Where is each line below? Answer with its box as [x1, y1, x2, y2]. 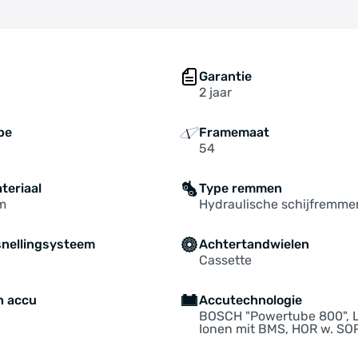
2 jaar [198, 85, 232, 100]
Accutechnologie [198, 292, 302, 308]
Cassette [198, 253, 252, 268]
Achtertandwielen [198, 237, 309, 252]
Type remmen [198, 181, 282, 196]
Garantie [198, 69, 252, 84]
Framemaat [198, 125, 269, 140]
